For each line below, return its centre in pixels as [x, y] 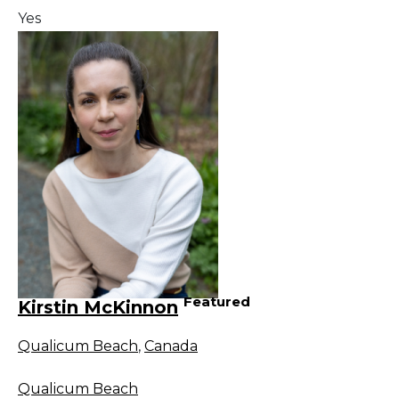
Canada [171, 346]
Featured [217, 302]
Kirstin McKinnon [98, 307]
